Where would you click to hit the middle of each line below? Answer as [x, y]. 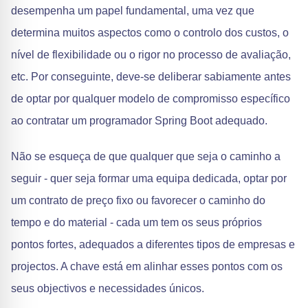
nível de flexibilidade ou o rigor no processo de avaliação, [151, 55]
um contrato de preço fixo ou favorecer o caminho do [138, 200]
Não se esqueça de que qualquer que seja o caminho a [146, 156]
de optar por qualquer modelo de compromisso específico [151, 99]
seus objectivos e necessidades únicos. [108, 288]
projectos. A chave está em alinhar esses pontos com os [147, 266]
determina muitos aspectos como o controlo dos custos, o [150, 33]
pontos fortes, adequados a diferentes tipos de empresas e [153, 244]
